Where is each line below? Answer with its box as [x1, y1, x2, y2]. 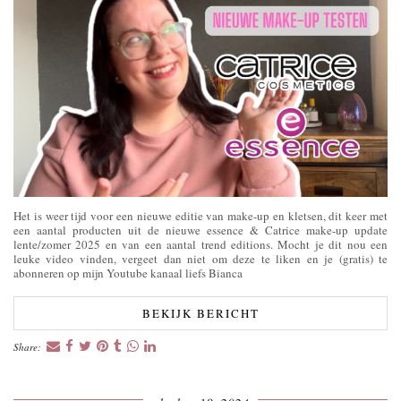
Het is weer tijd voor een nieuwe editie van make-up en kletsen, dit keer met [13, 207, 388, 224]
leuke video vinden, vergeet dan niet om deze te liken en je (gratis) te [13, 250, 388, 267]
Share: [13, 339, 44, 354]
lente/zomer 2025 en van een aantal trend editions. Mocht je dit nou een [13, 235, 388, 252]
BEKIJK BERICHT [141, 304, 260, 321]
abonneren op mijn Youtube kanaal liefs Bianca [13, 264, 243, 281]
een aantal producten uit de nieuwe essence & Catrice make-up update [13, 221, 388, 238]
